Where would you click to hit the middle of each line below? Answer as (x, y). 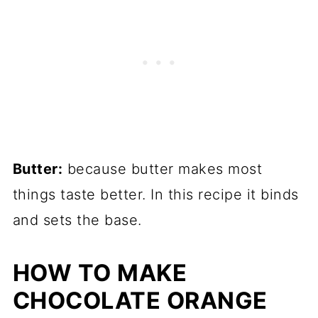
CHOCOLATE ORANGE (140, 301)
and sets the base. (77, 220)
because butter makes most (163, 169)
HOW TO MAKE (100, 273)
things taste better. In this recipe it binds (155, 194)
